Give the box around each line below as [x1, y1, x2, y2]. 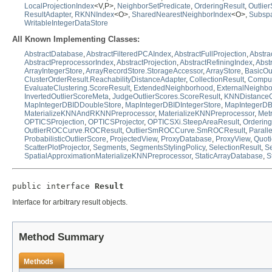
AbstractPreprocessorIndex [24, 58, 114, 67]
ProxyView [216, 135, 250, 144]
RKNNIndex [75, 10, 114, 19]
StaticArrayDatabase [195, 152, 263, 161]
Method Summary [19, 231, 104, 243]
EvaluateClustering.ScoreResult [24, 84, 130, 93]
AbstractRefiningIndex [180, 58, 253, 67]
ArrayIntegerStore [24, 67, 83, 76]
